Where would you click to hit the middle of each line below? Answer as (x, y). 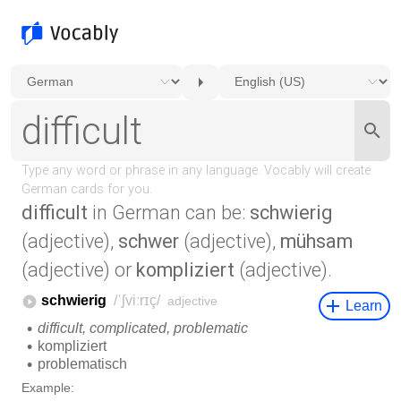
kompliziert (185, 270)
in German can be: (169, 213)
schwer (149, 241)
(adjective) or (79, 270)
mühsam (316, 241)
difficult (55, 213)
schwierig (291, 213)
